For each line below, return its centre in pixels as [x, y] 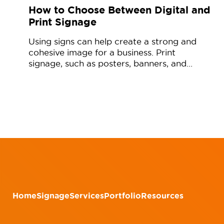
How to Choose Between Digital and [119, 9]
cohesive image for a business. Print [102, 52]
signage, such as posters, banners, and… [110, 63]
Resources [162, 196]
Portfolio [122, 196]
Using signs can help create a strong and [112, 41]
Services [87, 196]
